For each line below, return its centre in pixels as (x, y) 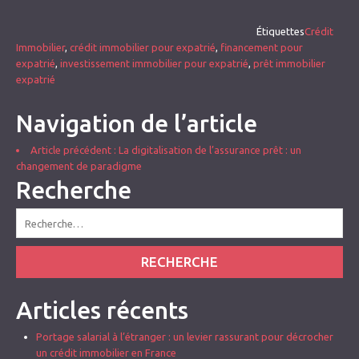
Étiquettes (280, 31)
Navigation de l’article (137, 123)
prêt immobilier (289, 63)
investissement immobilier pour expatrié (154, 63)
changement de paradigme (79, 166)
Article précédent (71, 150)
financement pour (262, 47)
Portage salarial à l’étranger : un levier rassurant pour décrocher (185, 337)
